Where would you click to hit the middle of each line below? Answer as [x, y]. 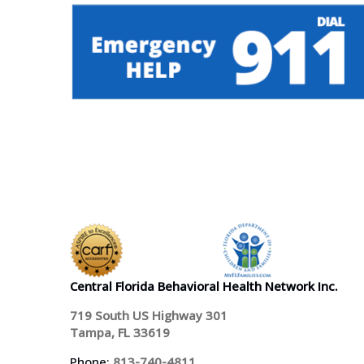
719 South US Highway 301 [149, 315]
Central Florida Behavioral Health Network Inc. [204, 286]
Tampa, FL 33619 [120, 332]
